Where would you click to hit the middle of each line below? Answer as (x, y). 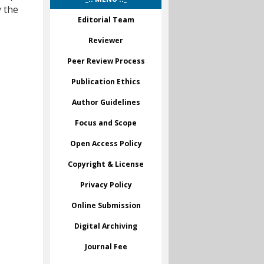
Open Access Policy (106, 143)
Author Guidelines (106, 102)
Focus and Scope (106, 123)
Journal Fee (106, 246)
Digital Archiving (106, 226)
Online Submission (106, 205)
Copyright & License (106, 164)
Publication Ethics (106, 81)
